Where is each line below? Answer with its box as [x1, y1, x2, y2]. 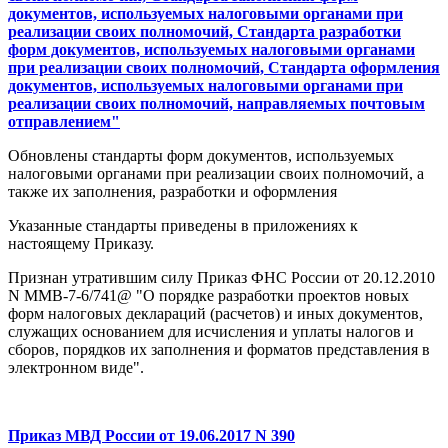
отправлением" [8, 113, 120, 131]
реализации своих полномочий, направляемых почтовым [8, 95, 425, 113]
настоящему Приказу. [8, 235, 154, 253]
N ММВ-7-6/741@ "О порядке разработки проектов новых [8, 287, 409, 305]
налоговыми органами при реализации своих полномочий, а [8, 165, 424, 183]
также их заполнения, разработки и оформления [8, 183, 337, 201]
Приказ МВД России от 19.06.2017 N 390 [8, 427, 295, 445]
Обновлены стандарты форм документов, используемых [8, 147, 394, 165]
